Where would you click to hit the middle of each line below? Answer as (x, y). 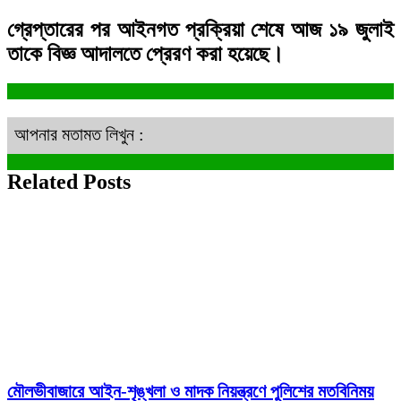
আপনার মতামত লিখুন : (79, 135)
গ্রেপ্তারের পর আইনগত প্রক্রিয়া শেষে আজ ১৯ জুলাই (200, 29)
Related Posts (69, 182)
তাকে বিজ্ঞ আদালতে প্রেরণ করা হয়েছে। (145, 53)
